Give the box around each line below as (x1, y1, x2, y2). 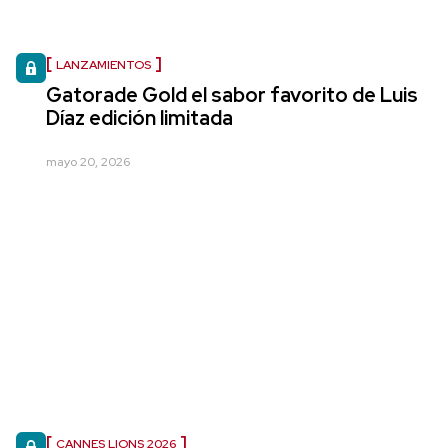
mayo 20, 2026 (46, 153, 130, 170)
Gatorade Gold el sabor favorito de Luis (46, 81, 418, 108)
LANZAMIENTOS (56, 56, 151, 73)
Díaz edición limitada (46, 104, 233, 131)
